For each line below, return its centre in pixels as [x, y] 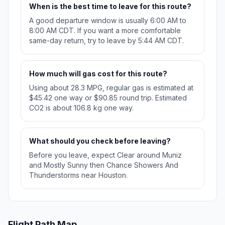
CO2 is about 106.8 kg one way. [81, 108]
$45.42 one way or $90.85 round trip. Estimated [108, 98]
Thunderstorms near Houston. [78, 175]
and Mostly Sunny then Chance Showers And [104, 165]
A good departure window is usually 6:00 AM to [108, 21]
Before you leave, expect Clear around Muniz [105, 155]
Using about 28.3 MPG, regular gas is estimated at [111, 88]
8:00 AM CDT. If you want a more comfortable [105, 31]
